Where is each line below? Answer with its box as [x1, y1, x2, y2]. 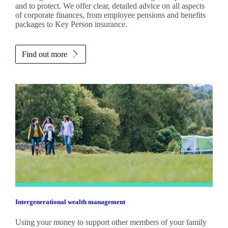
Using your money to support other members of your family [15, 217, 207, 226]
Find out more [21, 49, 67, 59]
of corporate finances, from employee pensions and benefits [15, 10, 206, 19]
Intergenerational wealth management [15, 198, 125, 206]
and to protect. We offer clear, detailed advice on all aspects [15, 1, 205, 10]
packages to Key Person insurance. [15, 19, 127, 28]
